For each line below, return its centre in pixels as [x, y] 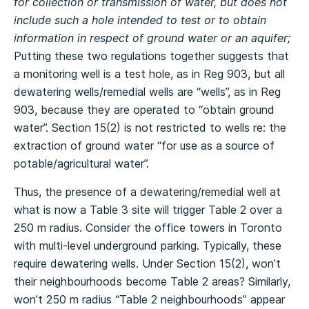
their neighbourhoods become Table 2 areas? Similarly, [152, 281]
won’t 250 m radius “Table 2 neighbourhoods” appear [149, 299]
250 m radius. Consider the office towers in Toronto [148, 228]
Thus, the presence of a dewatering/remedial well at [147, 192]
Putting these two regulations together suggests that [151, 56]
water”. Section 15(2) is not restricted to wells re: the [150, 128]
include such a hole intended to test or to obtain [140, 20]
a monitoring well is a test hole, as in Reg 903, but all [149, 74]
